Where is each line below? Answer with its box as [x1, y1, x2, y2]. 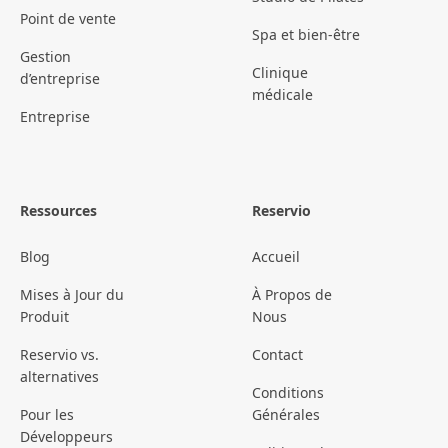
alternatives [20, 367, 99, 387]
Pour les [20, 405, 74, 425]
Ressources [20, 201, 97, 221]
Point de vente [20, 9, 116, 29]
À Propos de [252, 285, 332, 305]
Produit [20, 307, 69, 327]
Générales [252, 405, 320, 425]
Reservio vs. [20, 345, 99, 365]
